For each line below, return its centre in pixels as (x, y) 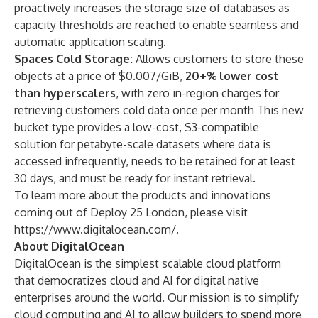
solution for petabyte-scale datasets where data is (143, 144)
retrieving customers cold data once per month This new (159, 110)
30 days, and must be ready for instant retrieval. (135, 178)
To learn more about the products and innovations (143, 195)
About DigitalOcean (69, 246)
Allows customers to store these (218, 59)
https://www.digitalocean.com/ (95, 229)
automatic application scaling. (90, 42)
